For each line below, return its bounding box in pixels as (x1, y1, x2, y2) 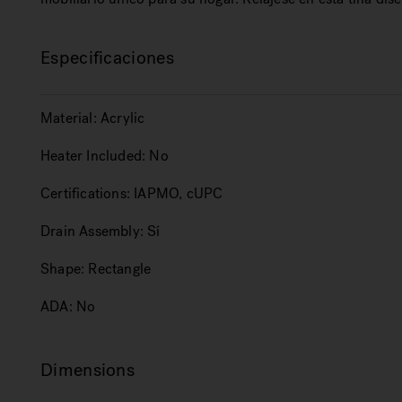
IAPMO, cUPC (134, 184, 223, 203)
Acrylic (100, 109, 145, 127)
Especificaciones (40, 46, 174, 70)
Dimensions (40, 358, 135, 382)
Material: (40, 109, 97, 127)
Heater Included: (40, 146, 146, 165)
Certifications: (40, 184, 130, 203)
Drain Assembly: (40, 222, 144, 240)
